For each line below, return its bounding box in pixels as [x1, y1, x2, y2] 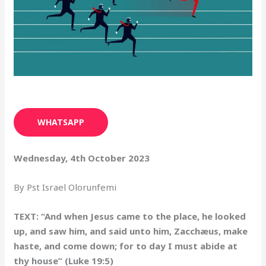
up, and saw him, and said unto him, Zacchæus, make [14, 224, 248, 237]
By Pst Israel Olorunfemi [14, 180, 117, 193]
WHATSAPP [37, 116, 85, 128]
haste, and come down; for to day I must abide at [14, 239, 238, 252]
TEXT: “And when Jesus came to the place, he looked [14, 210, 246, 222]
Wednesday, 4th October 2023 [14, 151, 150, 164]
